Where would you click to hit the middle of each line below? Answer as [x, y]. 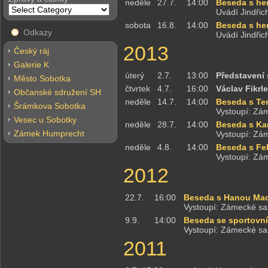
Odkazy [38, 32]
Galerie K [31, 65]
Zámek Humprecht [49, 133]
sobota [138, 25]
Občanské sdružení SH [57, 92]
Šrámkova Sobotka [50, 106]
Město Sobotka [42, 78]
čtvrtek [138, 89]
